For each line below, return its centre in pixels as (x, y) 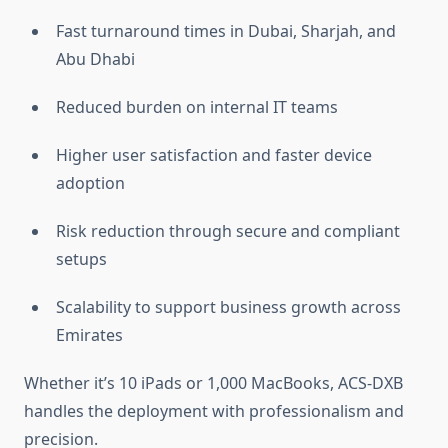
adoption (90, 183)
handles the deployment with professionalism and (214, 411)
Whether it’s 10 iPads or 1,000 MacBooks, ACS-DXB (213, 383)
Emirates (89, 335)
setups (81, 259)
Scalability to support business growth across (228, 307)
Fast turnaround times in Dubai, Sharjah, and (226, 31)
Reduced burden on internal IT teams (197, 107)
